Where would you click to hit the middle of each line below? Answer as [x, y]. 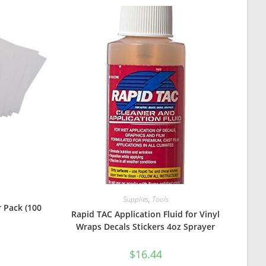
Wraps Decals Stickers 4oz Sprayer [146, 227]
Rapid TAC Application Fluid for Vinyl [146, 214]
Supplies [135, 199]
